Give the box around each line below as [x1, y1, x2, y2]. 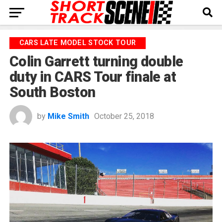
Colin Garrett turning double [9, 53, 183, 70]
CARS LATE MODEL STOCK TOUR [19, 39, 136, 47]
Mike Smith [47, 111, 89, 121]
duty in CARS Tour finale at [9, 68, 176, 85]
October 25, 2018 [94, 111, 154, 121]
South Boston [9, 84, 96, 101]
